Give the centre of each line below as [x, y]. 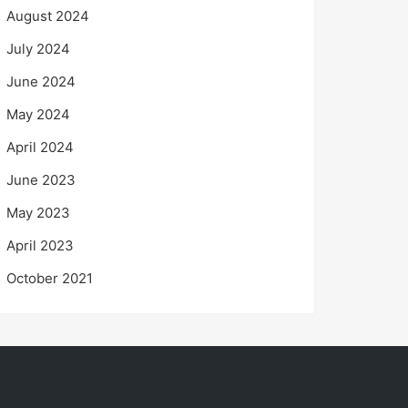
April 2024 [40, 147]
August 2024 [48, 15]
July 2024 [38, 48]
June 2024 [41, 81]
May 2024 [38, 114]
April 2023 [40, 245]
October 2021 [50, 278]
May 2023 [38, 212]
